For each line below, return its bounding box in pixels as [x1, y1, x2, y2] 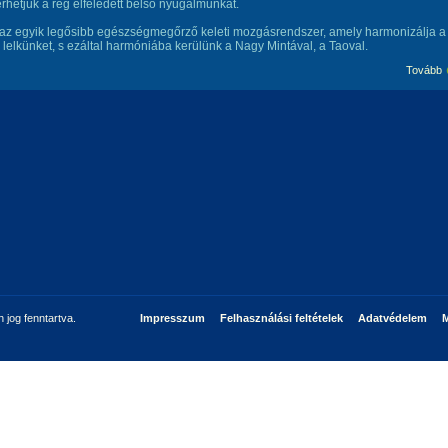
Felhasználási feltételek [219, 312, 343, 324]
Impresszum [139, 312, 205, 324]
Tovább [406, 64, 442, 76]
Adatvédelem [357, 312, 427, 324]
